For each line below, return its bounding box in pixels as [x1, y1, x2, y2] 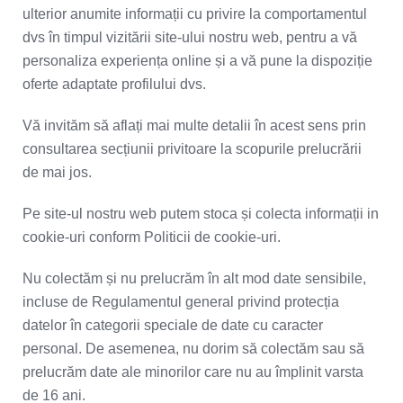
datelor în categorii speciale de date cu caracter [22, 318, 323, 333]
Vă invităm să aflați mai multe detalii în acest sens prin [22, 118, 366, 133]
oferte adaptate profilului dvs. [22, 76, 206, 92]
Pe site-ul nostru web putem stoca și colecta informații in [22, 206, 379, 221]
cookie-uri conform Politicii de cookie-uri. [22, 229, 281, 245]
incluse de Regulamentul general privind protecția [22, 294, 339, 309]
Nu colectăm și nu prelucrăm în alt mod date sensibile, [22, 271, 366, 286]
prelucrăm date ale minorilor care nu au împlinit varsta [22, 364, 363, 380]
